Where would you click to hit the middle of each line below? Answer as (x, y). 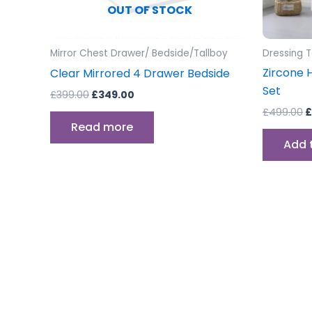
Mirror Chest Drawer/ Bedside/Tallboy (139, 54)
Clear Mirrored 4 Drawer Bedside (140, 74)
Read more (102, 127)
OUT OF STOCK (149, 10)
